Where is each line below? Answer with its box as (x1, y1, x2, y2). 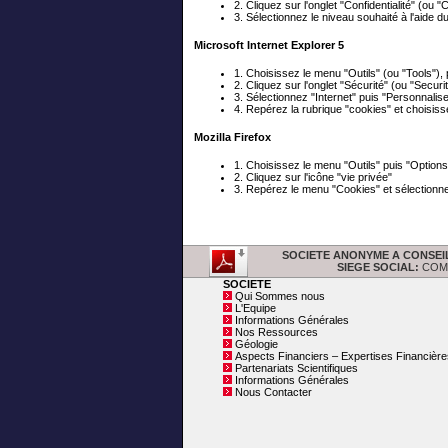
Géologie (234, 338, 278, 350)
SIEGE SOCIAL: (336, 261, 419, 273)
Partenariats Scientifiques (234, 362, 358, 374)
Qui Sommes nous (234, 290, 325, 302)
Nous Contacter (234, 386, 312, 398)
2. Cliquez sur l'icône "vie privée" (233, 171, 392, 184)
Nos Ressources (234, 326, 318, 338)
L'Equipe (234, 302, 276, 314)
